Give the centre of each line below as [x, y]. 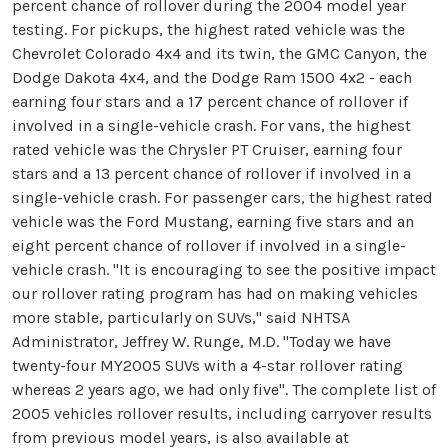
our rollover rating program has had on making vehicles [215, 294]
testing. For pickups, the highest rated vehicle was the [208, 30]
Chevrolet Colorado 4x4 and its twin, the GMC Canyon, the [219, 54]
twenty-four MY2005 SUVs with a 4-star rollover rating [207, 366]
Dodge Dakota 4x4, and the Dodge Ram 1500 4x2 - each [212, 78]
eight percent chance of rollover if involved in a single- [209, 246]
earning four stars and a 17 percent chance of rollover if [210, 102]
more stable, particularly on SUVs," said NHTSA [181, 318]
